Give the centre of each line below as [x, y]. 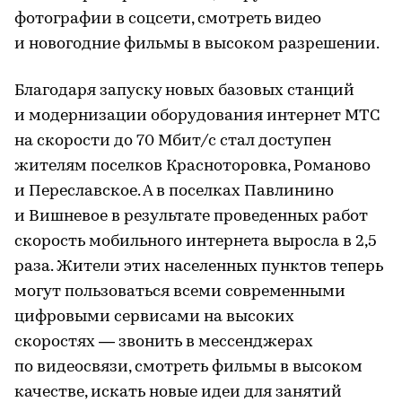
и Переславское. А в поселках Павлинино [174, 191]
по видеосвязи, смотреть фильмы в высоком [188, 367]
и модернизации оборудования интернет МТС [197, 116]
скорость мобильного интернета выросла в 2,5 [196, 241]
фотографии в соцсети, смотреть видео [168, 19]
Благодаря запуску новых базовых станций [184, 91]
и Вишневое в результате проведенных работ [191, 216]
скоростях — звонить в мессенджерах [164, 342]
